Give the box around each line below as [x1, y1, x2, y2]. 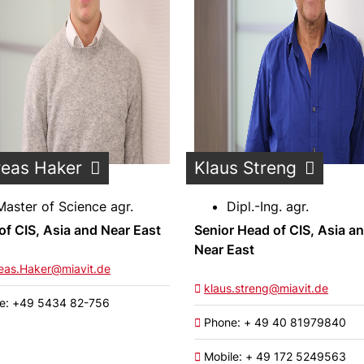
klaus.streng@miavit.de [204, 281, 328, 295]
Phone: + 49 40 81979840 [201, 315, 346, 329]
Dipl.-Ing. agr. [227, 198, 309, 214]
